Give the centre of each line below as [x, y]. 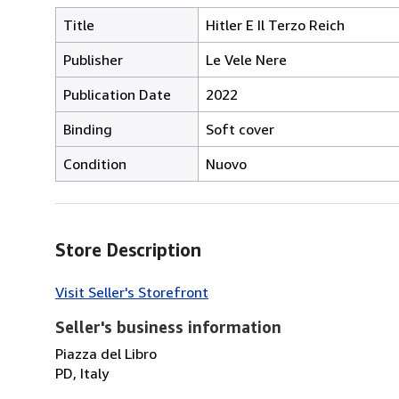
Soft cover [240, 129]
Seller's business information [168, 326]
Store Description [128, 249]
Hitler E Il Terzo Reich [275, 24]
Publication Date [117, 94]
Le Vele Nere [246, 59]
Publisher [93, 59]
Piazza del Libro [106, 353]
